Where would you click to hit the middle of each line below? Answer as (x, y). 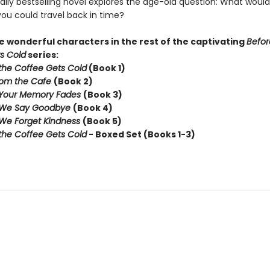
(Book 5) (102, 121)
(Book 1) (106, 68)
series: (44, 55)
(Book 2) (73, 82)
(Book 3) (102, 95)
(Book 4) (93, 108)
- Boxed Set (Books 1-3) (141, 135)
